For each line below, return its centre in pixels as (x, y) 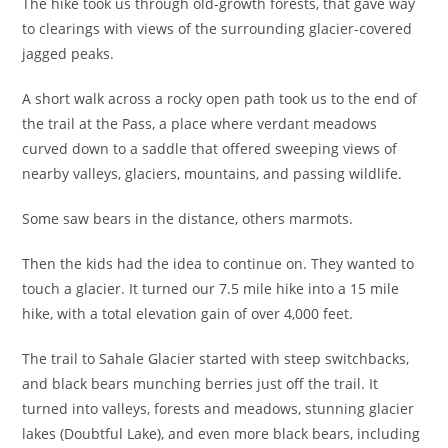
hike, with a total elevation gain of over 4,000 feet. (188, 313)
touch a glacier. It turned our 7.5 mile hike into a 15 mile (211, 288)
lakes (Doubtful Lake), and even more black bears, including (221, 433)
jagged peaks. (68, 53)
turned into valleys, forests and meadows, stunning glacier (218, 408)
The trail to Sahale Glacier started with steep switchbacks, (216, 358)
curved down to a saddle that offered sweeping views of (210, 148)
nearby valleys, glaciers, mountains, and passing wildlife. (212, 173)
